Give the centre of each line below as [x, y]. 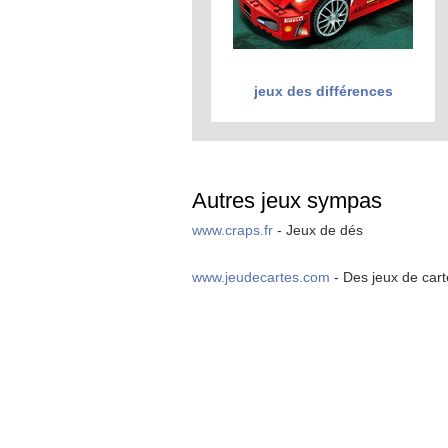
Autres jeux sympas [287, 200]
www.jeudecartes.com [261, 277]
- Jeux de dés [318, 230]
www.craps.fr [232, 230]
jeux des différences [323, 91]
